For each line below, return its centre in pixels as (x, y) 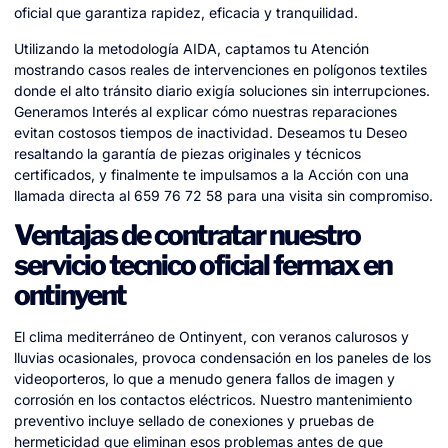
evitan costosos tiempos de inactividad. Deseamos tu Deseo (210, 132)
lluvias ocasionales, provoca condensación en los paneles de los (222, 358)
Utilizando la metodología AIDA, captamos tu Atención (191, 48)
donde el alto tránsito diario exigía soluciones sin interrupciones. (222, 90)
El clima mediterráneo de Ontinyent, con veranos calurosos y (211, 337)
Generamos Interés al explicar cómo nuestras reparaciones (205, 111)
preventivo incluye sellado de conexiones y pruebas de (194, 421)
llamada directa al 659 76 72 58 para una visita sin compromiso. (223, 195)
